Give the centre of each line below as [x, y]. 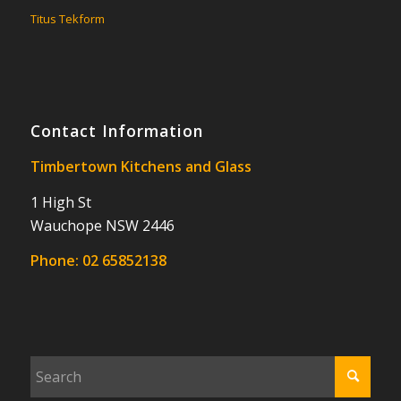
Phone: [56, 261]
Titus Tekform [67, 19]
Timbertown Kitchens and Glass [141, 167]
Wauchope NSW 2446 [102, 225]
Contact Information [116, 131]
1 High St [60, 202]
